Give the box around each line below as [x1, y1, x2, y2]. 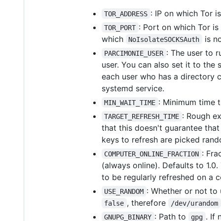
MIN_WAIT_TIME [104, 98, 156, 107]
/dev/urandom [171, 199, 219, 207]
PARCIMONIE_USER [104, 49, 164, 57]
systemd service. [102, 83, 164, 93]
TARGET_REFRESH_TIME [104, 112, 180, 120]
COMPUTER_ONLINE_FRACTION [104, 149, 199, 158]
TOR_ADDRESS [104, 9, 148, 18]
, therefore [126, 197, 168, 208]
